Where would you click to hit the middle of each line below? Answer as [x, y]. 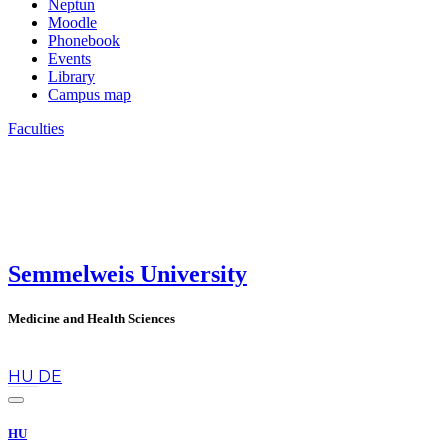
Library [71, 76]
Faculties [36, 128]
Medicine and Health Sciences [91, 318]
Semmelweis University [127, 274]
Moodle [72, 22]
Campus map [89, 94]
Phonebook [84, 40]
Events [69, 58]
